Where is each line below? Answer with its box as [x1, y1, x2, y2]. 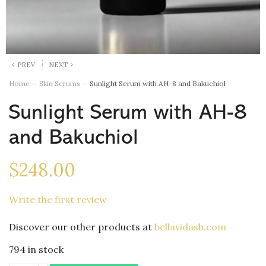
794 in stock [9, 243, 64, 256]
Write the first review [9, 193, 107, 205]
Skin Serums [39, 79, 80, 88]
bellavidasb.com [154, 220, 226, 233]
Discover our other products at [9, 220, 154, 233]
